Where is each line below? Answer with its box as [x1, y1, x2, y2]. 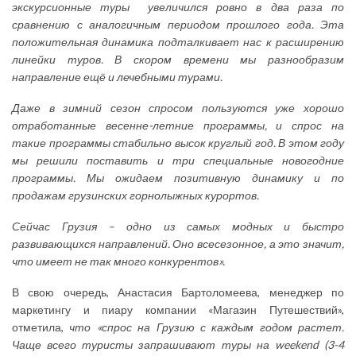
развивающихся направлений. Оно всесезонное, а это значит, [12, 236, 344, 250]
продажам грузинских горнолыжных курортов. [12, 188, 259, 202]
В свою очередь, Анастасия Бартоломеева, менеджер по [12, 284, 344, 299]
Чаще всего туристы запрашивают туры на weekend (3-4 [12, 337, 344, 351]
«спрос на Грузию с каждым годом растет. [91, 319, 344, 334]
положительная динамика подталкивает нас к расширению [12, 34, 344, 48]
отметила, [12, 319, 70, 334]
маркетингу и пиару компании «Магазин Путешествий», [12, 302, 344, 316]
